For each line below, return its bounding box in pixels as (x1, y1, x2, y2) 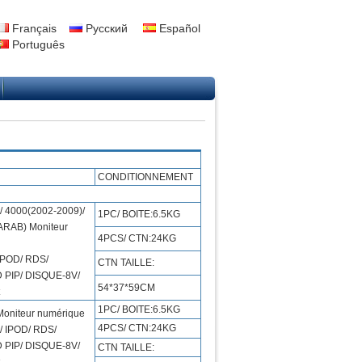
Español (156, 22, 200, 35)
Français (9, 22, 57, 35)
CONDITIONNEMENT (98, 171, 193, 183)
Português (9, 38, 65, 51)
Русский (82, 22, 128, 35)
